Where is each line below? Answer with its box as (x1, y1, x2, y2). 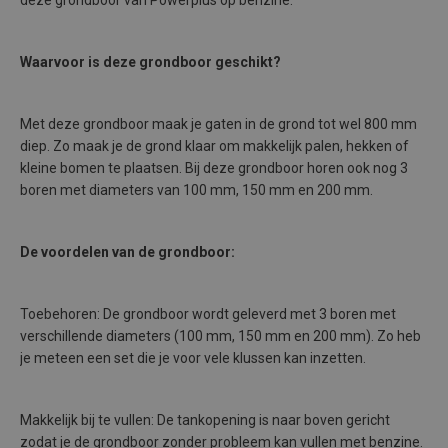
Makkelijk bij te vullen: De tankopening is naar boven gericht (20, 412, 390, 428)
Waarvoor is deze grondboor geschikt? (20, 54, 281, 70)
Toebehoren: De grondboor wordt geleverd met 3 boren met (20, 306, 396, 322)
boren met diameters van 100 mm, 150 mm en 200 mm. (20, 182, 373, 198)
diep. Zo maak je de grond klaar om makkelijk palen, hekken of (20, 138, 409, 154)
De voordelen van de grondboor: (20, 244, 235, 260)
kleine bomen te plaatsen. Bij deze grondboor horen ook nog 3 (20, 160, 408, 176)
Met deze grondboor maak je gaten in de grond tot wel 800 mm (20, 116, 417, 132)
